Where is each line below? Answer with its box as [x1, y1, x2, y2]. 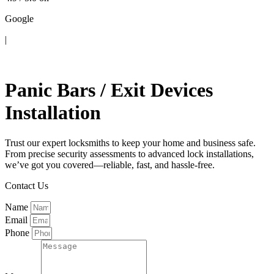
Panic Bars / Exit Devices [5, 79, 213, 102]
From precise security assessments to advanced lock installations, [5, 148, 254, 159]
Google [5, 13, 34, 24]
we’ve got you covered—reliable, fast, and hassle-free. [5, 159, 215, 170]
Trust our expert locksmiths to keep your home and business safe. [5, 137, 256, 148]
